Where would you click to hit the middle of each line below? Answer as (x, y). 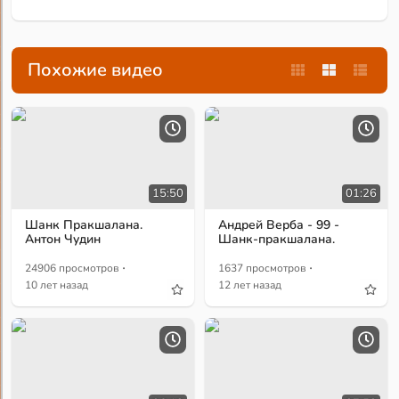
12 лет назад (250, 285)
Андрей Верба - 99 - (279, 225)
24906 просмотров (73, 269)
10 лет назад (57, 285)
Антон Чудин (63, 240)
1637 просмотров (263, 269)
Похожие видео (96, 70)
